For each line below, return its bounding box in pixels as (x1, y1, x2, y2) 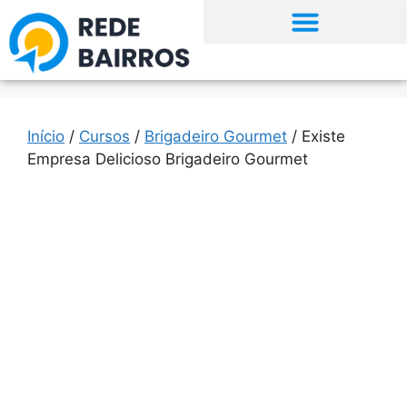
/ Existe (287, 127, 345, 146)
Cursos (79, 127, 130, 146)
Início (27, 127, 65, 146)
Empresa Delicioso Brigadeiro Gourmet (27, 150, 308, 169)
